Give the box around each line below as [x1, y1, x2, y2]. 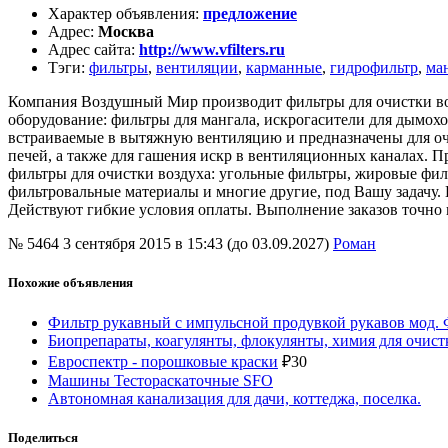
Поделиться [8, 429, 78, 445]
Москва [98, 23, 154, 41]
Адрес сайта [48, 41, 131, 59]
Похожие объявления [8, 275, 133, 291]
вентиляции [156, 59, 238, 77]
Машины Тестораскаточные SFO [48, 371, 273, 389]
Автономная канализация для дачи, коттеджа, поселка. [48, 389, 421, 407]
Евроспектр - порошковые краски [48, 352, 278, 370]
